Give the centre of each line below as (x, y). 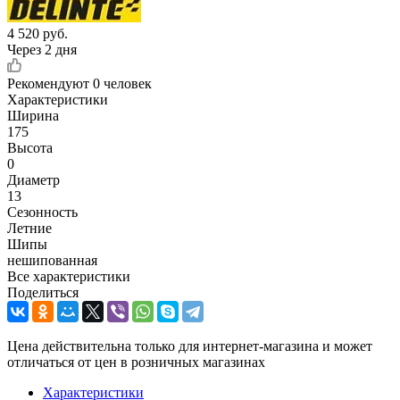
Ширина (33, 115)
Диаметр (33, 179)
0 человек (122, 83)
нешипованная (52, 260)
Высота (30, 147)
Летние (29, 228)
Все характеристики (69, 276)
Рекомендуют (50, 83)
